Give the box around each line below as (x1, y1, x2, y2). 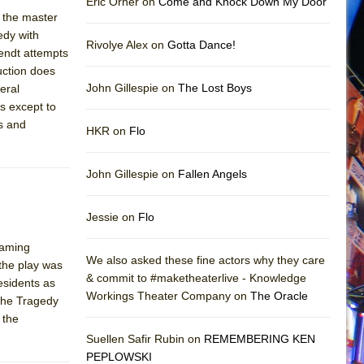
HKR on (86, 123, 129, 137)
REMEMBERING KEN (204, 331, 315, 345)
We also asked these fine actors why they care (86, 253, 325, 266)
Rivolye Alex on (86, 37, 167, 51)
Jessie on (86, 210, 138, 223)
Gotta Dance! (167, 37, 236, 51)
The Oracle (250, 288, 308, 302)
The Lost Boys (178, 80, 252, 94)
